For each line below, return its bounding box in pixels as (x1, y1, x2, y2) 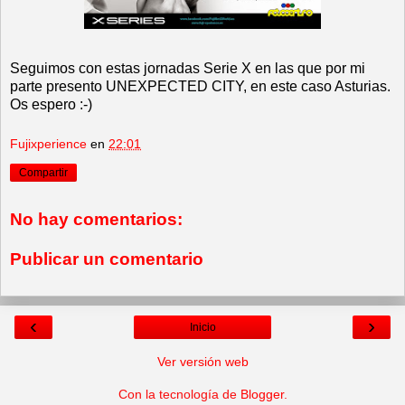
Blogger (240, 387, 284, 402)
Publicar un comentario (10, 249, 203, 268)
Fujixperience (10, 136, 87, 151)
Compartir (19, 165, 68, 179)
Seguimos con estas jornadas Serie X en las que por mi (10, 60, 365, 76)
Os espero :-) (10, 96, 92, 112)
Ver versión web (156, 354, 249, 370)
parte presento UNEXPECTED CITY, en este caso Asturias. (10, 78, 391, 94)
